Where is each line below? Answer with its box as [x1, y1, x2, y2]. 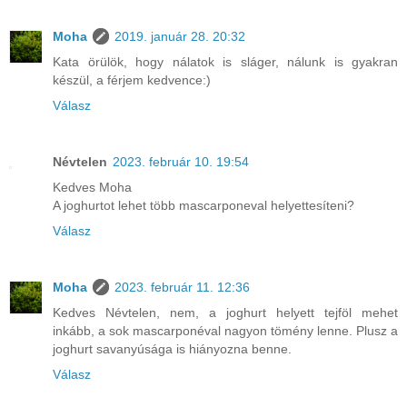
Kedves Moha [53, 179, 132, 194]
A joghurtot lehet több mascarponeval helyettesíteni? [53, 197, 354, 213]
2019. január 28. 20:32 [114, 28, 245, 44]
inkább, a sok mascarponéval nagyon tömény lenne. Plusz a [53, 323, 398, 338]
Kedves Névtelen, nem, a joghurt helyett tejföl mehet [53, 304, 398, 320]
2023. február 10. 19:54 [113, 154, 249, 169]
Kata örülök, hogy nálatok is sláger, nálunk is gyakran [53, 54, 398, 69]
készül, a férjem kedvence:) [53, 72, 211, 87]
